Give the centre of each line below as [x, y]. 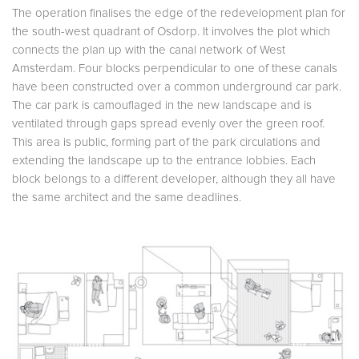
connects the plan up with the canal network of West [149, 50]
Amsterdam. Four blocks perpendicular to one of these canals [175, 69]
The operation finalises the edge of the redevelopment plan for [179, 14]
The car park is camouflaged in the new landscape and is [162, 106]
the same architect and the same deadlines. [127, 198]
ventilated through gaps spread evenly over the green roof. [168, 124]
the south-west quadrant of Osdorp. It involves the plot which [171, 32]
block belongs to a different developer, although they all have [174, 179]
